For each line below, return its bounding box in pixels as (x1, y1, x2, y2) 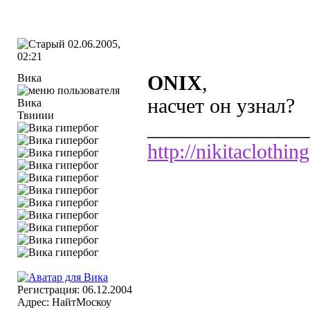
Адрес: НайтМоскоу (17, 296, 111, 308)
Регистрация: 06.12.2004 (17, 284, 132, 295)
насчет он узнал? (147, 95, 295, 117)
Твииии (17, 109, 54, 121)
